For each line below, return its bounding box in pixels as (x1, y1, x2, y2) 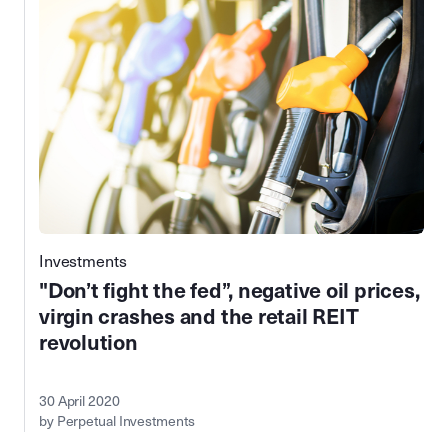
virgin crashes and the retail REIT (39, 303, 359, 330)
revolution (39, 329, 138, 356)
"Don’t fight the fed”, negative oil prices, (39, 277, 420, 304)
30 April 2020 (39, 392, 120, 410)
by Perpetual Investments (39, 412, 195, 430)
